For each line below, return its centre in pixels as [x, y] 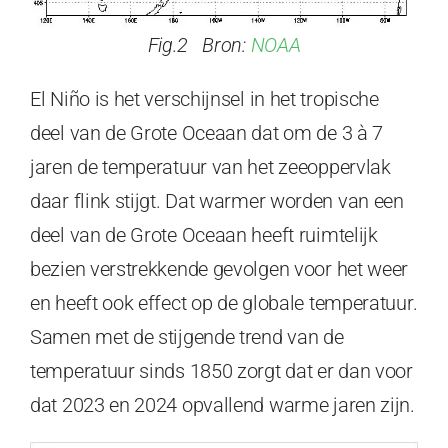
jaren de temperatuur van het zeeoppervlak [213, 167]
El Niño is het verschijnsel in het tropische [204, 99]
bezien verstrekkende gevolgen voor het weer [219, 269]
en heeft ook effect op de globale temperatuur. [224, 303]
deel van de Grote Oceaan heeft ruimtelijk [204, 235]
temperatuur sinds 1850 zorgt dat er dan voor [221, 371]
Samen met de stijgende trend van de [187, 337]
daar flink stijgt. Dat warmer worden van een [217, 201]
